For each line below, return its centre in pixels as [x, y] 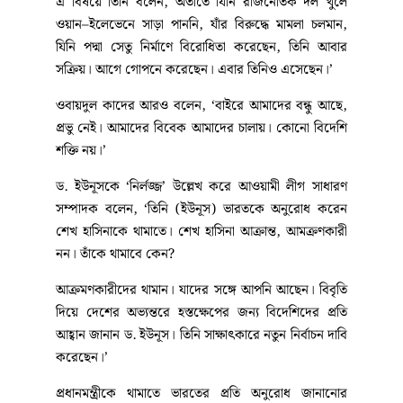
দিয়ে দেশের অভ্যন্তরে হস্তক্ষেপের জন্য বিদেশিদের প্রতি [201, 313]
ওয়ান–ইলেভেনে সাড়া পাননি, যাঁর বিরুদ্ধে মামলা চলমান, [201, 26]
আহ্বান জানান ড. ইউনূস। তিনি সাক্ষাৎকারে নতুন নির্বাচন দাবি [201, 336]
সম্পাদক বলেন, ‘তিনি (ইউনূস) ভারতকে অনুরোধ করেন [201, 210]
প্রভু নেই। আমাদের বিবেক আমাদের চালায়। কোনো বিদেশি [201, 129]
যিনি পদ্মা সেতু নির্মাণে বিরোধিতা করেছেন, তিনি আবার [201, 48]
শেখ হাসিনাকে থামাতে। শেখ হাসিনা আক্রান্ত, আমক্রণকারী [201, 233]
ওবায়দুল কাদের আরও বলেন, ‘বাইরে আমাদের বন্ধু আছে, [201, 107]
